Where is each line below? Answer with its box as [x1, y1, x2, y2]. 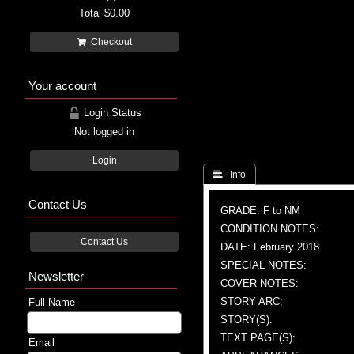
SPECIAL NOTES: [220, 258, 307, 271]
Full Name [28, 296, 75, 308]
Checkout [85, 36, 132, 47]
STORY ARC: [220, 295, 283, 307]
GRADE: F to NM [220, 204, 300, 217]
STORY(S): [220, 313, 273, 326]
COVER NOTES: [220, 277, 299, 289]
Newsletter [28, 269, 84, 283]
